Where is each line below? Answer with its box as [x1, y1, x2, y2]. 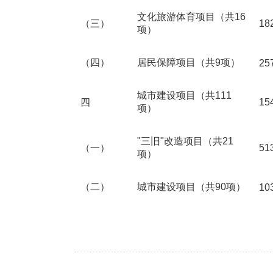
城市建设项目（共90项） [137, 182, 246, 192]
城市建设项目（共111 [137, 90, 232, 101]
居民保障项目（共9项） [137, 57, 240, 68]
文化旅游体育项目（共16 [137, 12, 246, 22]
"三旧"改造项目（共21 [137, 136, 233, 146]
